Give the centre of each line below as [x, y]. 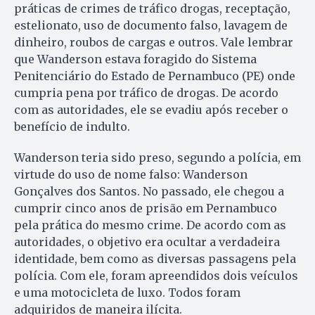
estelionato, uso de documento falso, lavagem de [151, 25]
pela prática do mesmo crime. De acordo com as [150, 225]
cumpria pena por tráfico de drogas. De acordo [146, 92]
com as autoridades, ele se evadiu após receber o [151, 109]
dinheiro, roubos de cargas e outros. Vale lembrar [154, 42]
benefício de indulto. [72, 126]
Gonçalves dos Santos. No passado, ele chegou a [149, 191]
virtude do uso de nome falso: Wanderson [131, 174]
